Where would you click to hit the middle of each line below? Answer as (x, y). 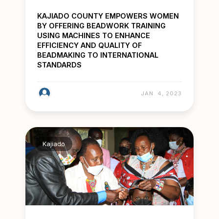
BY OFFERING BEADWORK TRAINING (101, 26)
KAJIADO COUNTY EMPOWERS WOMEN (108, 16)
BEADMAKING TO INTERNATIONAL (98, 55)
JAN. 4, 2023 (161, 94)
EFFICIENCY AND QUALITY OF (89, 45)
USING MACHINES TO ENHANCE (94, 36)
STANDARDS (59, 65)
